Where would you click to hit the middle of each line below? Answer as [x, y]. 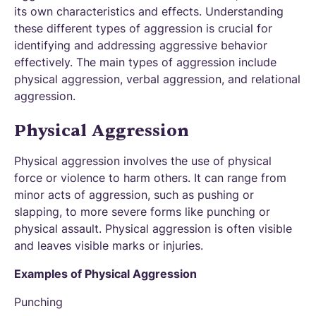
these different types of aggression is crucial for [143, 28]
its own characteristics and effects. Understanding [149, 11]
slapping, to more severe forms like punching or [142, 212]
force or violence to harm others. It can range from [150, 178]
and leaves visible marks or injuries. [109, 245]
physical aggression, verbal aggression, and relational [157, 79]
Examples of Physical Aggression [105, 274]
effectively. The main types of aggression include [145, 62]
